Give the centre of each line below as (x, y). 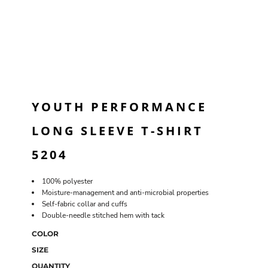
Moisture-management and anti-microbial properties (125, 193)
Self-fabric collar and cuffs (85, 204)
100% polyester (67, 181)
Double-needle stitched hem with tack (103, 215)
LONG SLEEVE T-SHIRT (118, 131)
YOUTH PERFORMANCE (119, 107)
